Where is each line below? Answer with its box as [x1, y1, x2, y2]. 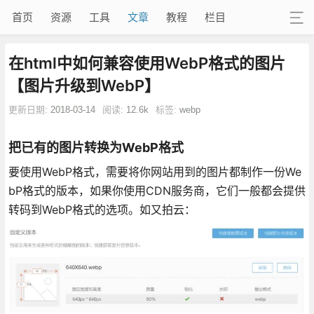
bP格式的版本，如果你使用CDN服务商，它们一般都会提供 [8, 183, 306, 198]
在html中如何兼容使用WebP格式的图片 [8, 53, 285, 72]
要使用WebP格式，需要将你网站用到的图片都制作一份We [8, 164, 301, 179]
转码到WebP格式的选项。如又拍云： [8, 202, 196, 217]
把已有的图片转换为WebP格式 [8, 139, 184, 155]
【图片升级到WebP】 [8, 76, 160, 95]
